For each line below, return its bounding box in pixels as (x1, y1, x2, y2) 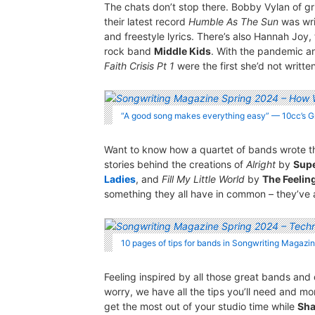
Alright (246, 157, 276, 170)
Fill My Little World (162, 172, 245, 185)
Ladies (104, 172, 136, 185)
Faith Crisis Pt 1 (104, 60, 174, 72)
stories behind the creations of (104, 157, 246, 170)
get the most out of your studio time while (104, 300, 297, 313)
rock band (104, 45, 154, 58)
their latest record (104, 15, 188, 28)
